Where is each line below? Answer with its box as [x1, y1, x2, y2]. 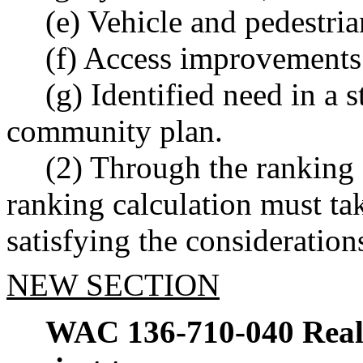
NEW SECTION [6, 267, 220, 302]
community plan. [6, 113, 223, 149]
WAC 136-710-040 [45, 314, 294, 349]
